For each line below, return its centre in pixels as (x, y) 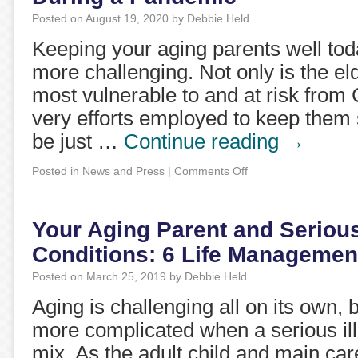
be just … (78, 141)
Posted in (56, 171)
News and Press (123, 171)
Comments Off (211, 171)
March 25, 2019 (126, 276)
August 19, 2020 (127, 18)
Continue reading (204, 141)
